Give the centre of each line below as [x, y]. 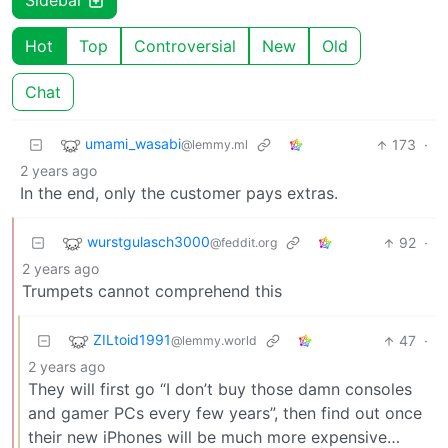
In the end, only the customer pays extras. [179, 193]
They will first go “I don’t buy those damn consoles [220, 389]
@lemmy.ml [214, 145]
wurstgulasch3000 [148, 242]
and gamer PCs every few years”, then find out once [225, 413]
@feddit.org [243, 243]
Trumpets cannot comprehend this [152, 291]
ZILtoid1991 [132, 340]
